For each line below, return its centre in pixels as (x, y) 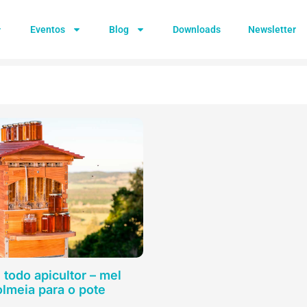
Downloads (196, 29)
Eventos (47, 29)
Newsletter (272, 29)
